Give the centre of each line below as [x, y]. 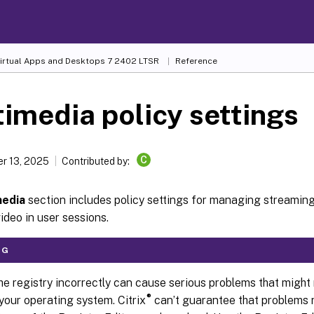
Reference [196, 61]
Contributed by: [96, 161]
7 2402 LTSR [132, 61]
